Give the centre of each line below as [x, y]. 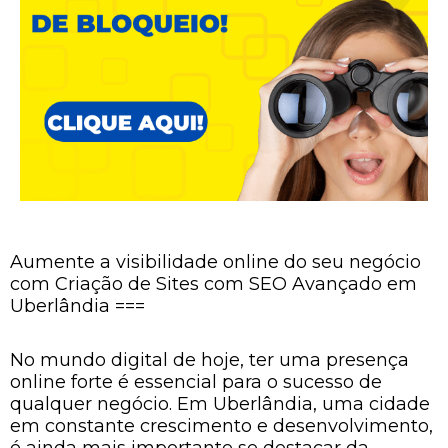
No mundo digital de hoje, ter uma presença [209, 359]
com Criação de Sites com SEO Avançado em [213, 284]
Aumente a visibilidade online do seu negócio [215, 262]
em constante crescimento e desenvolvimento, [221, 425]
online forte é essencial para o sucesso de [196, 381]
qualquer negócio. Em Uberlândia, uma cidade [220, 403]
